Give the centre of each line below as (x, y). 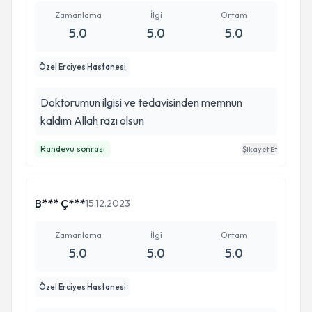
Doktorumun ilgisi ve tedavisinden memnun (141, 102)
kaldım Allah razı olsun (92, 120)
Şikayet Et (260, 149)
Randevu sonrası (73, 149)
